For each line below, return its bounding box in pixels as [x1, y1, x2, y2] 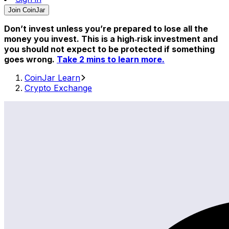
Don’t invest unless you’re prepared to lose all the [4, 24, 208, 34]
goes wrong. [4, 54, 57, 64]
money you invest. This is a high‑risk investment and [4, 34, 218, 44]
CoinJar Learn [25, 73, 80, 83]
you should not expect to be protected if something [4, 44, 215, 54]
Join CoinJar [8, 6, 45, 14]
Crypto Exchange [25, 83, 92, 93]
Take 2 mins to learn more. [57, 54, 165, 64]
